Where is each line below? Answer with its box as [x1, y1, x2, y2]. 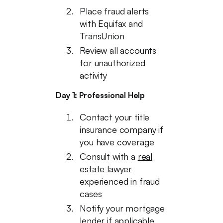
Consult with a [80, 151, 138, 162]
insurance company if [80, 124, 163, 135]
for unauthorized [80, 57, 145, 68]
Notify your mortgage [80, 203, 165, 214]
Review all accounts [80, 45, 156, 56]
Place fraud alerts [80, 5, 149, 16]
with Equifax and [80, 18, 143, 29]
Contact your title [80, 111, 150, 122]
